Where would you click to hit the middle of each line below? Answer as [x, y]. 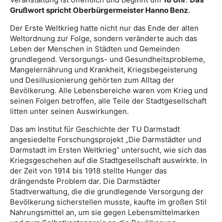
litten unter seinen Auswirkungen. [69, 111]
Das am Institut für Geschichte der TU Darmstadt [95, 129]
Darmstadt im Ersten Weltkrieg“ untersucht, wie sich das [108, 150]
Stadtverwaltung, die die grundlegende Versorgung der [107, 192]
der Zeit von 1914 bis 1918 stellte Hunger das [88, 171]
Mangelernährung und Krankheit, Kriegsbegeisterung [104, 70]
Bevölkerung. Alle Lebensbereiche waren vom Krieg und [109, 91]
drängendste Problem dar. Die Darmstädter [85, 181]
